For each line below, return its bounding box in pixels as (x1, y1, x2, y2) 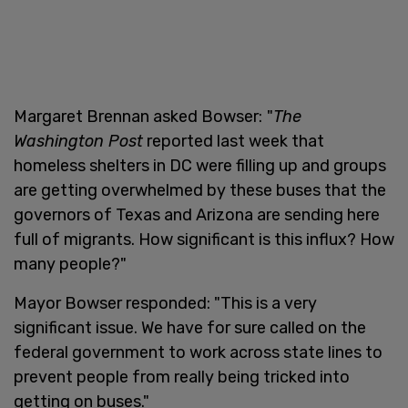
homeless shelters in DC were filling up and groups (14, 155, 386, 176)
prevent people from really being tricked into (14, 366, 350, 387)
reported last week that (143, 130, 324, 151)
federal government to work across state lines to (14, 342, 382, 362)
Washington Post (14, 130, 143, 151)
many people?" (14, 253, 127, 274)
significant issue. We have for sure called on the (14, 317, 366, 338)
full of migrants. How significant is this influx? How (14, 229, 394, 250)
